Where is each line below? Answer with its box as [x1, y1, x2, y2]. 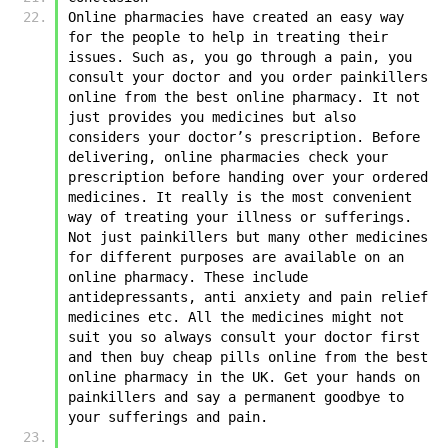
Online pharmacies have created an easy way [68, 8, 404, 25]
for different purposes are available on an [68, 248, 404, 265]
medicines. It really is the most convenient [68, 188, 412, 205]
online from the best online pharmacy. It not [68, 88, 420, 105]
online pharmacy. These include [68, 268, 308, 285]
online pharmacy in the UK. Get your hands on [68, 368, 420, 385]
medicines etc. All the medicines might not [68, 308, 404, 325]
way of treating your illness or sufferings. [68, 208, 412, 225]
